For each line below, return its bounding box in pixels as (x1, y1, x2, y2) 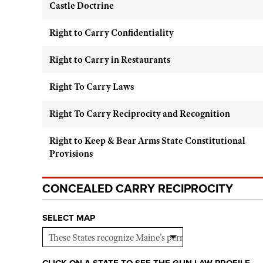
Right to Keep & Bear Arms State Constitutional (49, 135, 245, 147)
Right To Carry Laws (49, 81, 134, 93)
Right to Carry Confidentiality (49, 27, 174, 39)
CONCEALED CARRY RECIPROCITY (42, 182, 233, 196)
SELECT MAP (42, 213, 95, 223)
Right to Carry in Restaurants (49, 54, 170, 66)
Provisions (49, 148, 93, 160)
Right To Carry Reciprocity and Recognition (49, 108, 230, 120)
